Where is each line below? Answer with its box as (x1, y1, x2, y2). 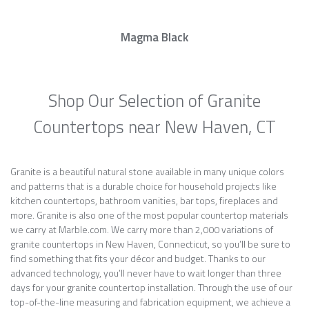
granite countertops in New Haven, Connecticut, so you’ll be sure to (10, 237, 290, 251)
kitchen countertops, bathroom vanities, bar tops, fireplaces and (10, 193, 278, 208)
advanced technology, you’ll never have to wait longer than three (10, 266, 281, 280)
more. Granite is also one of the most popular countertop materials (10, 208, 288, 222)
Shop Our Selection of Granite (48, 88, 261, 114)
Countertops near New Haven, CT (33, 114, 276, 140)
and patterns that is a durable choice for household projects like (10, 179, 277, 193)
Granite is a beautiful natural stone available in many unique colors (10, 164, 284, 179)
